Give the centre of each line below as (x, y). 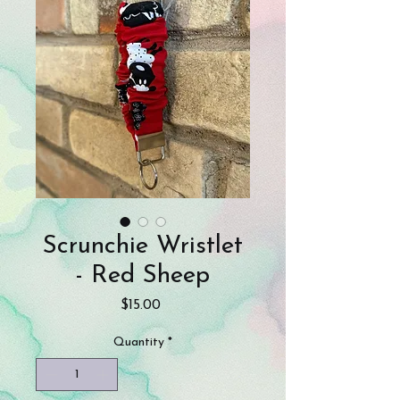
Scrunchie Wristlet (143, 246)
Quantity (139, 342)
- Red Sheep (143, 276)
